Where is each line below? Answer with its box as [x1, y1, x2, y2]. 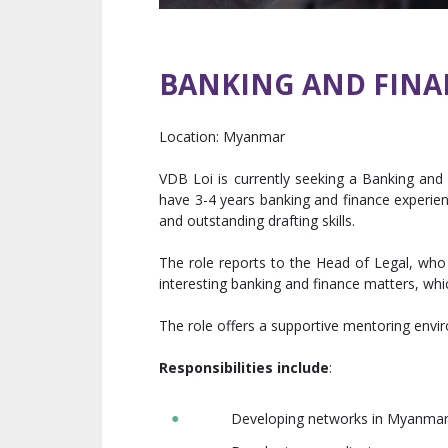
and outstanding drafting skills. [159, 211, 355, 230]
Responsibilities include [159, 358, 329, 377]
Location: [159, 127, 223, 146]
